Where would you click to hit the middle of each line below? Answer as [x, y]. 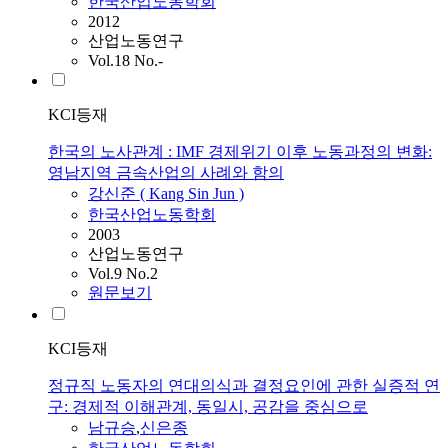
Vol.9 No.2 [123, 274]
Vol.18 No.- [125, 61]
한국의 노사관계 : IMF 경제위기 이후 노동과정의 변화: [240, 152]
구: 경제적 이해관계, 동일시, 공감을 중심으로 [208, 407]
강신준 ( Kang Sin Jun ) [166, 194]
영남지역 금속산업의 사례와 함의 [166, 173]
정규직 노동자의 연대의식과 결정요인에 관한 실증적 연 [244, 386]
